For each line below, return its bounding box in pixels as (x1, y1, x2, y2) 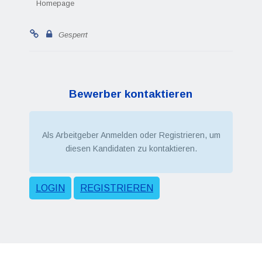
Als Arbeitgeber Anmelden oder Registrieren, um (42, 130, 220, 140)
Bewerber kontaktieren (69, 88, 193, 100)
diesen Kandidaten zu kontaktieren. (65, 144, 197, 153)
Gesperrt (58, 30, 88, 39)
